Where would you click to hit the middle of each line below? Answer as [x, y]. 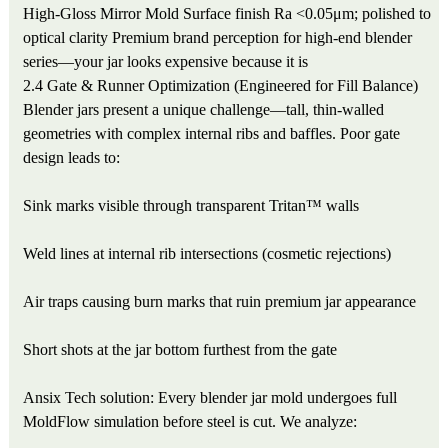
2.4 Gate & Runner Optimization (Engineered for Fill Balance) [221, 85]
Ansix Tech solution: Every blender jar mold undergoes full [210, 397]
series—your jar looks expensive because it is [166, 61]
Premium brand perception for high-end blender [262, 37]
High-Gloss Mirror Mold [101, 13]
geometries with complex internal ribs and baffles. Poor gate [212, 133]
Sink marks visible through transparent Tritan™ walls [191, 205]
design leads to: [72, 157]
